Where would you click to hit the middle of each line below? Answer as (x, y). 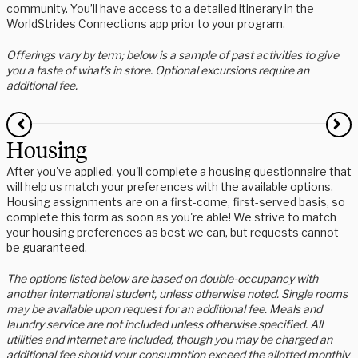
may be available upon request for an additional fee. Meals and (164, 309)
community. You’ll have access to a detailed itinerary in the (160, 9)
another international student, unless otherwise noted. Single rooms (177, 294)
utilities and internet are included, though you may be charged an (169, 340)
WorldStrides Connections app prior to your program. (146, 24)
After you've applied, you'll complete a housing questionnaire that (179, 172)
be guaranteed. (47, 248)
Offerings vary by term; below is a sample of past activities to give (173, 55)
